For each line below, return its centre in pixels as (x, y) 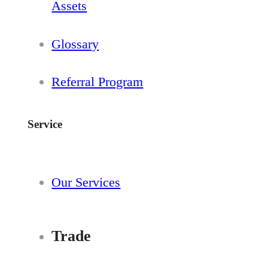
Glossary (75, 44)
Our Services (86, 182)
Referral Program (98, 82)
